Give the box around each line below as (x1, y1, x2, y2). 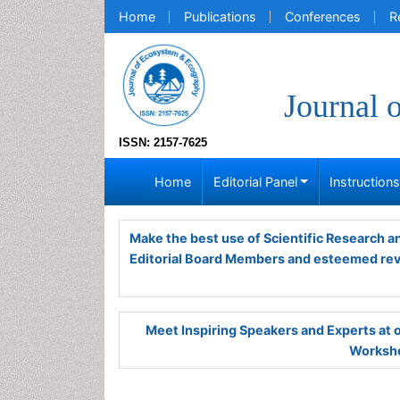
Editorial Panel (212, 174, 297, 189)
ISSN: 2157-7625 (119, 136, 207, 149)
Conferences (285, 9, 361, 24)
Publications (184, 9, 256, 24)
